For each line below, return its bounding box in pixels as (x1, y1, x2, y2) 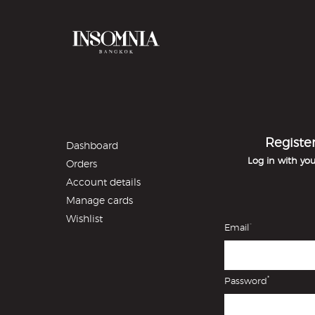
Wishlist (66, 214, 103, 224)
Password (224, 277, 267, 286)
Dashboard (66, 141, 119, 151)
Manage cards (66, 196, 134, 206)
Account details (66, 178, 141, 188)
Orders (66, 160, 98, 169)
